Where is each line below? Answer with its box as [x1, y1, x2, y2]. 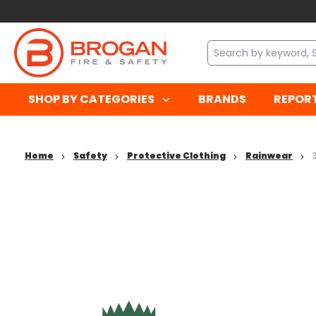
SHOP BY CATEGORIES [28, 91, 154, 108]
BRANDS [197, 91, 246, 108]
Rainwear [245, 150, 293, 162]
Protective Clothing [127, 150, 226, 162]
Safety [73, 150, 107, 162]
